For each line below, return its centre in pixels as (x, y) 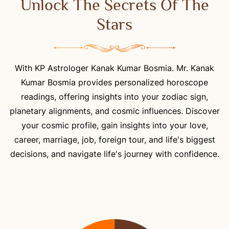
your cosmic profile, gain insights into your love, (114, 125)
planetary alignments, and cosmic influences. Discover (114, 111)
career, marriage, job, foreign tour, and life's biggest (114, 139)
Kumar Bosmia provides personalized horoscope (114, 82)
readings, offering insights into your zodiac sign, (114, 96)
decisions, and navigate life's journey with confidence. (114, 154)
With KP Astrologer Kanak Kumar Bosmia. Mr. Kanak (114, 68)
